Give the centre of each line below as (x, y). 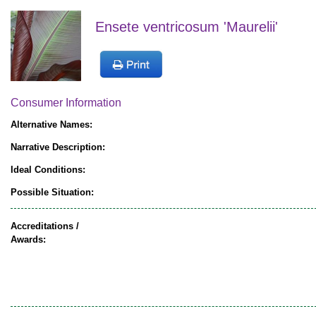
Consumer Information (66, 103)
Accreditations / (45, 226)
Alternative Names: (51, 125)
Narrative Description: (58, 147)
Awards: (28, 240)
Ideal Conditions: (48, 170)
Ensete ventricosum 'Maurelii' (187, 27)
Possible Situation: (52, 193)
